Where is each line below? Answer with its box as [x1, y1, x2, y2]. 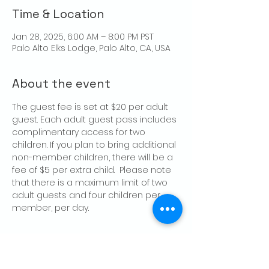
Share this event [12, 236, 110, 252]
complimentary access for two [12, 126, 148, 139]
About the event [12, 76, 110, 92]
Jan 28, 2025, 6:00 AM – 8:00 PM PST [12, 31, 154, 43]
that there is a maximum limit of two [12, 177, 170, 189]
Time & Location [12, 6, 104, 22]
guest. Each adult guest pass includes [12, 113, 179, 126]
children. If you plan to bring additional [12, 139, 178, 151]
